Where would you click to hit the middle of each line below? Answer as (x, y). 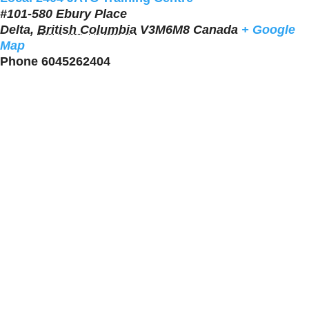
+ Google (268, 29)
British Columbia (87, 29)
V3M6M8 (165, 29)
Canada (216, 29)
